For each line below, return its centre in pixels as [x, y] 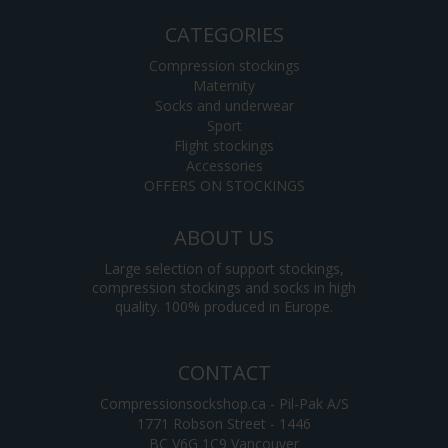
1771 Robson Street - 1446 [224, 424]
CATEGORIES [224, 35]
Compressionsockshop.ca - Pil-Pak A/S [224, 404]
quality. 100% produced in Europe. [224, 307]
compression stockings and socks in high [224, 288]
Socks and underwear [224, 106]
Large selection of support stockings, [224, 269]
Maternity [224, 86]
